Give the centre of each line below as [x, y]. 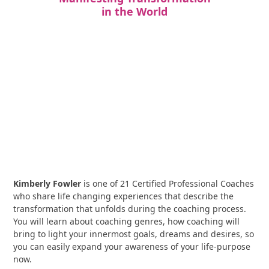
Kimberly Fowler [47, 183]
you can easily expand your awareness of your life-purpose [132, 246]
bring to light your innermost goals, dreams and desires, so [134, 234]
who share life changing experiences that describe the [124, 196]
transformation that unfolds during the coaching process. [130, 209]
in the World [134, 11]
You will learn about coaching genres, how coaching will [127, 221]
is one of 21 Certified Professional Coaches [168, 183]
